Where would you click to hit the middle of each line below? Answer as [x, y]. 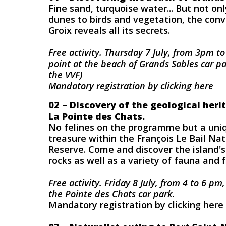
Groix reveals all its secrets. [109, 30]
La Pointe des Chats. [97, 116]
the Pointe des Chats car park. [112, 194]
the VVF [64, 75]
